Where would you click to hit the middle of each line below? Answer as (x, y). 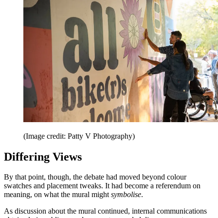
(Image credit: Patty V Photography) (79, 136)
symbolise (126, 195)
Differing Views (43, 156)
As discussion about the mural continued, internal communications (105, 211)
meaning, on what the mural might (57, 195)
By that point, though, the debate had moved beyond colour (95, 177)
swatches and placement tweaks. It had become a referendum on (102, 186)
